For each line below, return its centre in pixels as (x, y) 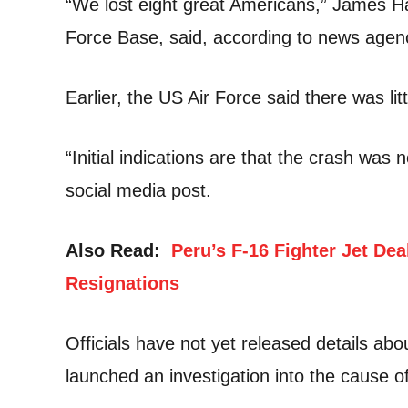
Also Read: (118, 251)
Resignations (122, 284)
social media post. (138, 191)
